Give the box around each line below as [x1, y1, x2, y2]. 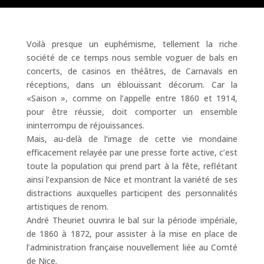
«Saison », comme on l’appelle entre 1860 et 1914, [26, 92, 238, 104]
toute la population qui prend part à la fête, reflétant [26, 160, 238, 171]
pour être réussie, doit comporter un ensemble [26, 105, 238, 117]
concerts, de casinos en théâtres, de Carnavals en [26, 65, 238, 77]
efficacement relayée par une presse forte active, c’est [26, 146, 238, 158]
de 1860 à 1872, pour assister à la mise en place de [26, 227, 238, 239]
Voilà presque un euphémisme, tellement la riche [26, 38, 238, 49]
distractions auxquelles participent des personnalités [26, 187, 238, 199]
